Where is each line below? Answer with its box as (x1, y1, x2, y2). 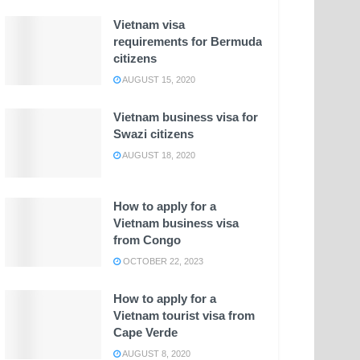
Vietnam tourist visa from (113, 309, 255, 323)
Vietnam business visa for (113, 110, 258, 125)
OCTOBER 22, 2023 (121, 256, 203, 267)
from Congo (113, 233, 181, 247)
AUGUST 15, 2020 (121, 75, 195, 85)
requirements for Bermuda (113, 35, 262, 49)
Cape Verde (113, 325, 178, 340)
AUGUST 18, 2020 (121, 150, 195, 161)
